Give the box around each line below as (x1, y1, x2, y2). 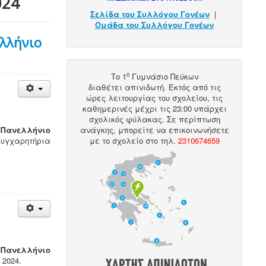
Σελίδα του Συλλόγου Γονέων (90, 8, 210, 20)
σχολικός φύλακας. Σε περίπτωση (88, 113, 220, 125)
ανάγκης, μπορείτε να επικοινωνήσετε (80, 124, 229, 135)
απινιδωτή (124, 81, 164, 93)
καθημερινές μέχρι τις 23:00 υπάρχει (82, 103, 227, 114)
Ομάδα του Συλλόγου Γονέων (95, 19, 214, 30)
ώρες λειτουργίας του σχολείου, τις (86, 92, 223, 103)
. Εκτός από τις (163, 81, 221, 93)
